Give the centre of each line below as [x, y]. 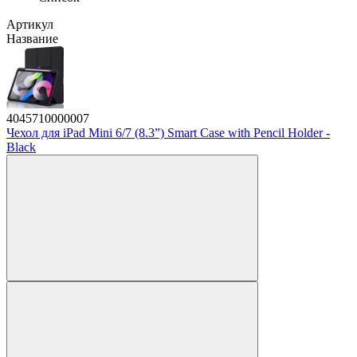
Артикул [30, 24]
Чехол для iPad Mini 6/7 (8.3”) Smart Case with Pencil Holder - [168, 132]
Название [32, 38]
